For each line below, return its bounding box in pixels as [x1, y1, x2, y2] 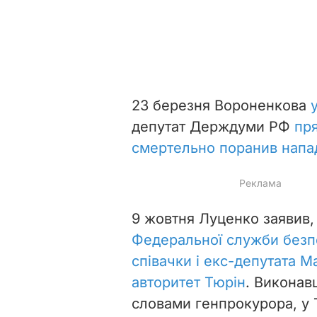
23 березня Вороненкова [132, 96, 306, 114]
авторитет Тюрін [132, 273, 246, 291]
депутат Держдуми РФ [132, 117, 294, 135]
